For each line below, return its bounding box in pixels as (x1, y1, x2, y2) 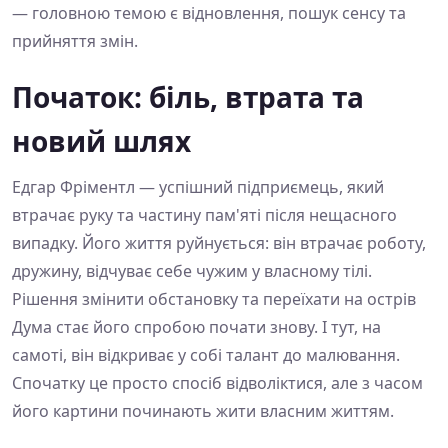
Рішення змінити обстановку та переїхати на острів (12, 288, 416, 311)
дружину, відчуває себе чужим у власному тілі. (12, 260, 372, 283)
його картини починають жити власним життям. (12, 400, 394, 423)
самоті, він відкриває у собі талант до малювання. (12, 344, 400, 367)
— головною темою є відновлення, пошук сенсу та (12, 2, 406, 25)
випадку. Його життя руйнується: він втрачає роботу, (12, 232, 426, 255)
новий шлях (12, 122, 191, 161)
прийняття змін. (12, 30, 138, 53)
